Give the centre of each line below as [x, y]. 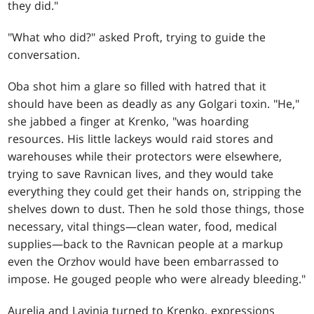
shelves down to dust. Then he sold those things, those [156, 209]
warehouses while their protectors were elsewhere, [145, 156]
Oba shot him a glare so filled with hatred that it [137, 86]
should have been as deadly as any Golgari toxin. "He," [154, 103]
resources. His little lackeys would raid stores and [141, 138]
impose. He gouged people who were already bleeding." [157, 279]
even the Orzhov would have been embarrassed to [144, 261]
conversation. [44, 54]
